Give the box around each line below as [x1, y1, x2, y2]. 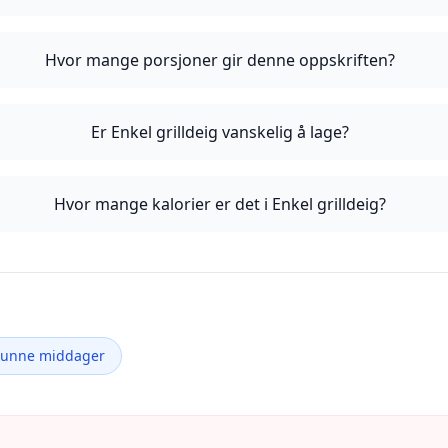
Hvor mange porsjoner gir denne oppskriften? [45, 49, 396, 71]
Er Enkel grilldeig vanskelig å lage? [91, 121, 350, 143]
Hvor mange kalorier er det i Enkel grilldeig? [54, 193, 387, 215]
